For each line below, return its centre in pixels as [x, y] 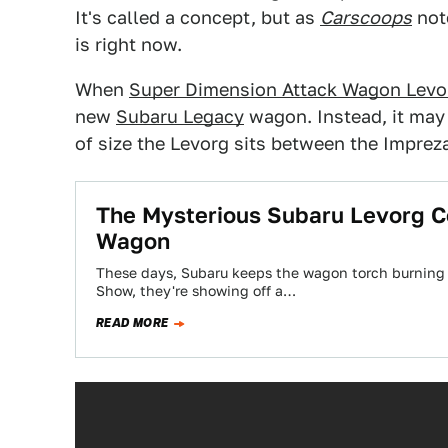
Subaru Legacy [180, 116]
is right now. [128, 44]
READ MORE [132, 323]
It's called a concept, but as [197, 17]
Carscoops [366, 17]
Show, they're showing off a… [196, 291]
